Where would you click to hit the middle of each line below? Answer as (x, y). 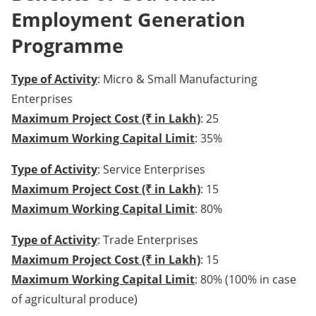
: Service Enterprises (151, 170)
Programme (67, 46)
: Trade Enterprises (148, 240)
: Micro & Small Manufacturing (177, 79)
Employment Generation (128, 20)
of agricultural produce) (74, 299)
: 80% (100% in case (245, 280)
